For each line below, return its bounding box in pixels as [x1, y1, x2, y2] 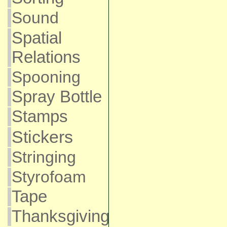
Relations [11, 48, 81, 66]
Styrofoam [11, 168, 86, 186]
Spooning [11, 68, 81, 86]
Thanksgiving [11, 207, 109, 225]
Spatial [11, 28, 62, 47]
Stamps [11, 107, 68, 126]
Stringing [11, 148, 76, 166]
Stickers [11, 127, 73, 146]
